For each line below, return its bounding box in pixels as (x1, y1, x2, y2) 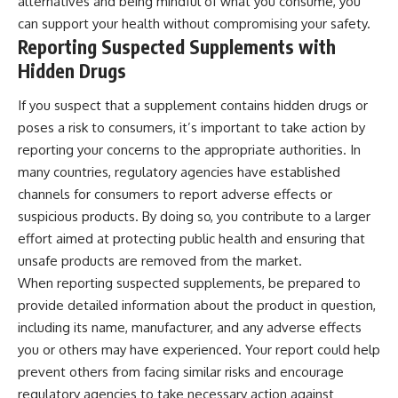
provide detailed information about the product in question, (18, 297, 376, 314)
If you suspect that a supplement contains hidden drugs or (18, 97, 368, 115)
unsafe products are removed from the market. (18, 252, 302, 270)
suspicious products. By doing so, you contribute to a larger (18, 208, 370, 226)
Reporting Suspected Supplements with (18, 34, 336, 59)
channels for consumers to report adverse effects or (18, 186, 332, 203)
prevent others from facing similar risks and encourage (18, 363, 344, 381)
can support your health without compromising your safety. (18, 14, 370, 32)
